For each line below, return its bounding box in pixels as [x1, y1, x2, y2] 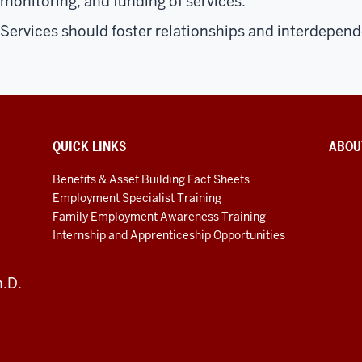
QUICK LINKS [53, 137, 127, 155]
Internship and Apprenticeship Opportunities [53, 227, 286, 242]
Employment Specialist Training [53, 190, 222, 205]
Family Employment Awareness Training [53, 208, 267, 224]
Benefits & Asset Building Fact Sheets [53, 171, 250, 187]
